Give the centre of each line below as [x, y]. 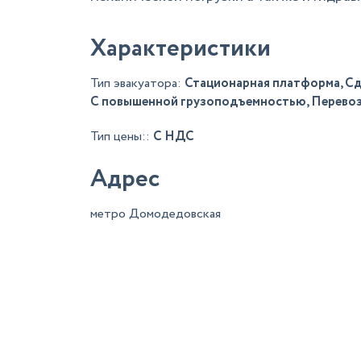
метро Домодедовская [156, 214]
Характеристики [180, 49]
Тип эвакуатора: [137, 83]
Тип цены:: [122, 137]
